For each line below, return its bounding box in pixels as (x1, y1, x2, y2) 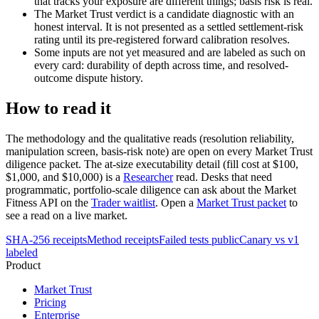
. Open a (155, 196, 194, 209)
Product (6, 258, 41, 271)
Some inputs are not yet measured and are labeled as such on (34, 46, 305, 59)
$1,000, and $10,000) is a (6, 170, 120, 183)
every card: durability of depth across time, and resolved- (34, 59, 288, 72)
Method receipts (87, 233, 159, 246)
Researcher (123, 170, 173, 183)
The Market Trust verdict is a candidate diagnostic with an (34, 8, 294, 21)
